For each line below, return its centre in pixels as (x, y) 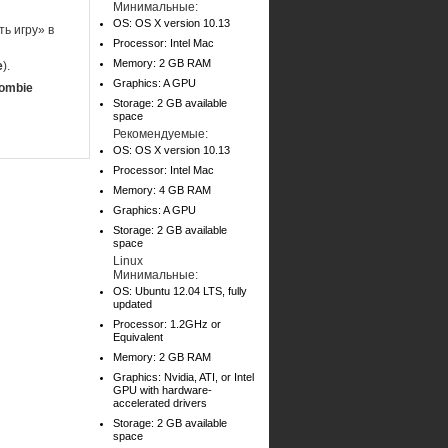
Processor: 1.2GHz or (167, 324)
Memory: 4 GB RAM (162, 190)
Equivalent (138, 337)
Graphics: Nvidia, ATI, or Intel (183, 377)
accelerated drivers (160, 403)
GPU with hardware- (162, 390)
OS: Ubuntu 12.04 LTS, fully (180, 291)
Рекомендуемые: (160, 134)
